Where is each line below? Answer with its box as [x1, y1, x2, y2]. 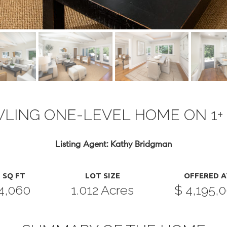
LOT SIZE [85, 171, 120, 180]
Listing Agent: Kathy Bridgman [55, 139, 172, 149]
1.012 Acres [71, 182, 134, 198]
